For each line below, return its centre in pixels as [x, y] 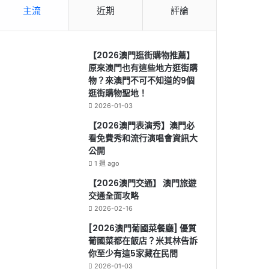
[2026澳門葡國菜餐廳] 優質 [143, 228]
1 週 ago [107, 164]
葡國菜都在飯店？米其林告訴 [143, 241]
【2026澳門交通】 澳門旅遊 [143, 183]
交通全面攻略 [114, 196]
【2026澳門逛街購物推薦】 [142, 56]
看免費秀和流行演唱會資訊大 [143, 138]
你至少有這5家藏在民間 [133, 254]
